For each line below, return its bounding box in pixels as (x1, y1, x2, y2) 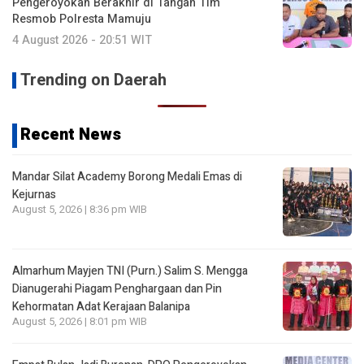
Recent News (20, 122, 121, 146)
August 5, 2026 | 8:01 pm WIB (12, 314, 147, 329)
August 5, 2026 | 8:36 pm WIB (12, 201, 147, 217)
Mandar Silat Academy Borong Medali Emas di (12, 167, 242, 185)
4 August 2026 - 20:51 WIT (12, 31, 152, 49)
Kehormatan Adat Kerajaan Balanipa (12, 297, 190, 315)
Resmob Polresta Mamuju (12, 10, 151, 28)
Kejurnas (12, 185, 56, 203)
